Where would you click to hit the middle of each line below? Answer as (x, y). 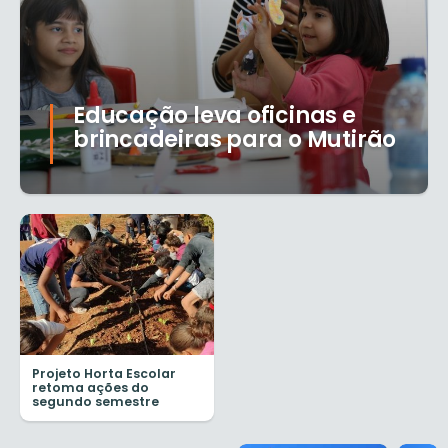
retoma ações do (90, 387)
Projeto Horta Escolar (104, 373)
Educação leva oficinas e (214, 116)
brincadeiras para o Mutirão (235, 140)
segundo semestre (95, 401)
